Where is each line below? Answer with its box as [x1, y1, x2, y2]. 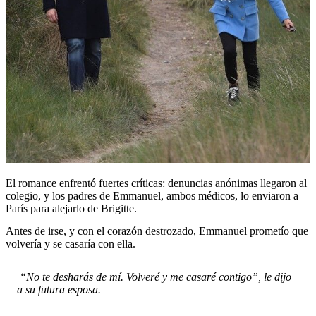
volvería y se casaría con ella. [6, 237, 135, 250]
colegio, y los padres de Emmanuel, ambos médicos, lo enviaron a [6, 190, 298, 202]
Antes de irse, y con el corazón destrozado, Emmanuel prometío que [6, 224, 308, 237]
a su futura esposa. [17, 284, 101, 296]
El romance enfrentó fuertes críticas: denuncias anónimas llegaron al [6, 177, 307, 190]
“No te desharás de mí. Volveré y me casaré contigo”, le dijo [17, 271, 291, 284]
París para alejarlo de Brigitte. [6, 202, 137, 215]
